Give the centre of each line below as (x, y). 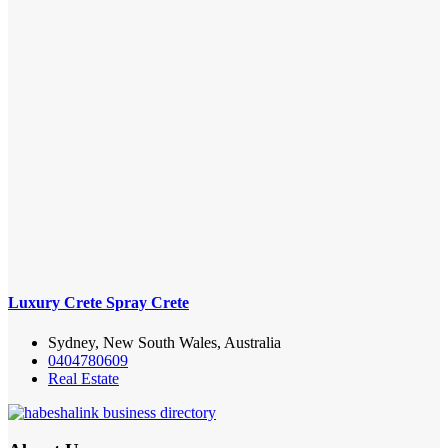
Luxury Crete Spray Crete (98, 303)
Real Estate (83, 378)
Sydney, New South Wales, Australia (164, 342)
